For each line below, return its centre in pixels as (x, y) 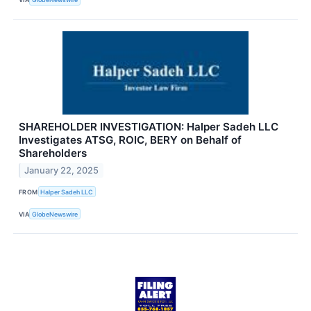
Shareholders (53, 153)
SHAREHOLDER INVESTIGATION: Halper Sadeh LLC (149, 127)
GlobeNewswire (55, 214)
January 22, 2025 (62, 170)
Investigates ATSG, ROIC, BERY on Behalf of (130, 140)
